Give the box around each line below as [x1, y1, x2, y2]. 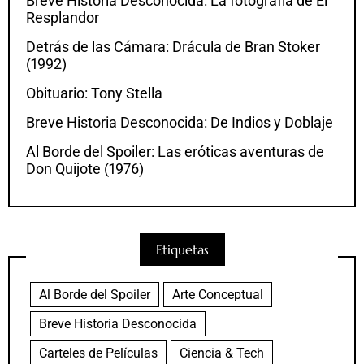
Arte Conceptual [172, 287, 263, 303]
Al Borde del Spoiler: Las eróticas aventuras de [26, 143, 324, 161]
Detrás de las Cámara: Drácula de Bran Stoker [26, 38, 320, 56]
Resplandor [26, 9, 99, 27]
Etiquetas [155, 241, 209, 258]
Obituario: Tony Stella [26, 84, 162, 102]
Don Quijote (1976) [26, 160, 144, 178]
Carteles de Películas [39, 345, 158, 362]
